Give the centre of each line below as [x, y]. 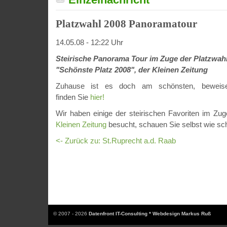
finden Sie [73, 97]
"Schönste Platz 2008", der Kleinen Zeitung [132, 70]
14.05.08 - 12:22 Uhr [89, 42]
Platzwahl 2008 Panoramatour [126, 24]
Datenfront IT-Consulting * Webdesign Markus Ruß [150, 214]
